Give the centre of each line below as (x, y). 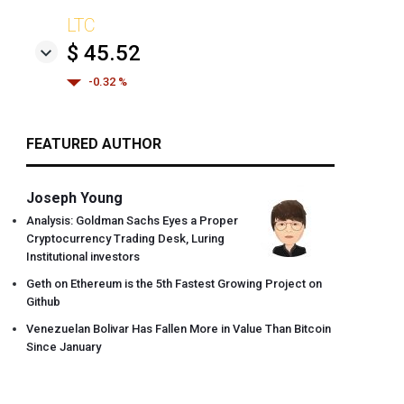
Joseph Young (75, 198)
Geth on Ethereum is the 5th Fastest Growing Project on (174, 284)
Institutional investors (83, 257)
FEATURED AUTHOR (94, 144)
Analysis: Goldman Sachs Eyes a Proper (133, 220)
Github (44, 302)
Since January (64, 347)
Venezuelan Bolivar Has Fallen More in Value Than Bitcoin (179, 329)
